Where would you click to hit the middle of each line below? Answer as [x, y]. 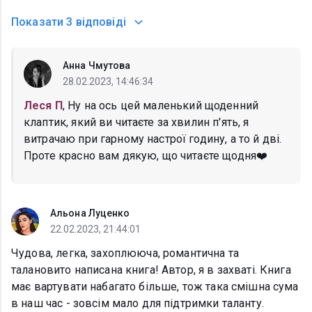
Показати [38, 22]
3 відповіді [96, 22]
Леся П [43, 106]
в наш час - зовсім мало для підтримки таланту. [138, 304]
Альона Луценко [90, 213]
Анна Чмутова [97, 66]
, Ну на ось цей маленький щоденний [161, 106]
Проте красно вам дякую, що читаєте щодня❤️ [146, 156]
